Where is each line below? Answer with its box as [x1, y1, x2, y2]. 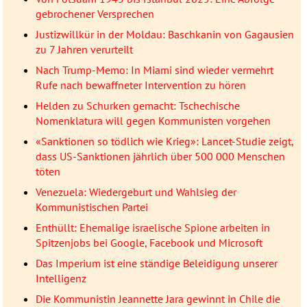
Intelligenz [35, 271, 86, 286]
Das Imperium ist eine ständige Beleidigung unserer [35, 256, 278, 271]
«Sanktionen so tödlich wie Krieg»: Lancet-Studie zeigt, [35, 134, 293, 149]
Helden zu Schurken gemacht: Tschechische [35, 99, 240, 113]
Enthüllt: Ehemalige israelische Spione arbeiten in [35, 221, 270, 235]
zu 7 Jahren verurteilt [35, 42, 133, 57]
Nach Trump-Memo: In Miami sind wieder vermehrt [35, 63, 273, 77]
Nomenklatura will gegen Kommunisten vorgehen [35, 114, 271, 128]
